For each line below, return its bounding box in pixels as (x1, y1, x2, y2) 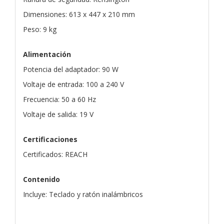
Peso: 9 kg (23, 24, 56, 34)
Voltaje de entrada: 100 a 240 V (23, 79, 124, 89)
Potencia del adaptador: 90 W (23, 64, 118, 74)
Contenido (23, 174, 60, 184)
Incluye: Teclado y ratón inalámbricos (23, 189, 143, 199)
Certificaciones (23, 134, 77, 144)
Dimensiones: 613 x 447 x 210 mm (23, 9, 135, 19)
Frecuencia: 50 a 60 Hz (23, 94, 96, 104)
